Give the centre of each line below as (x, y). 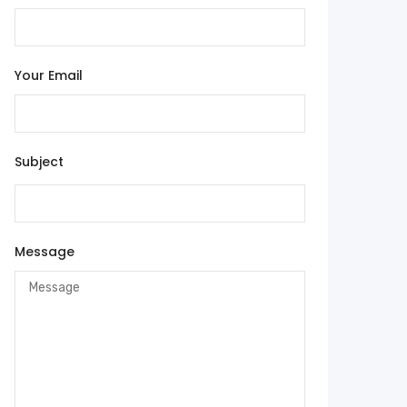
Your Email (49, 76)
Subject (39, 162)
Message (45, 252)
